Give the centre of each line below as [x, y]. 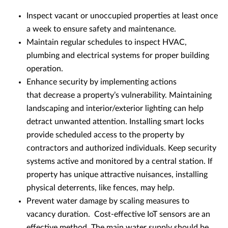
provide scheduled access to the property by [105, 135]
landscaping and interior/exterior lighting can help [115, 108]
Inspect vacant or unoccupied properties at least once [122, 16]
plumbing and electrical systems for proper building [118, 55]
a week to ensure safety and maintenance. [101, 29]
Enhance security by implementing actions [102, 82]
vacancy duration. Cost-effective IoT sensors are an [118, 214]
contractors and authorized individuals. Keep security [121, 148]
